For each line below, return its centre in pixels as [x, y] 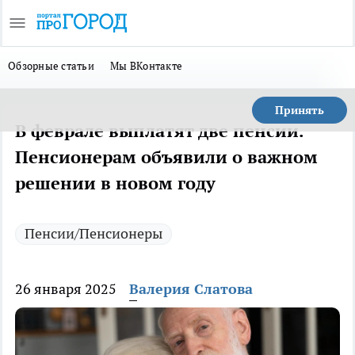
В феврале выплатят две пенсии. [159, 131]
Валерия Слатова [191, 289]
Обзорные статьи [52, 66]
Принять [300, 110]
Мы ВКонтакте [147, 66]
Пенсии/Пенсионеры [94, 233]
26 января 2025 [66, 289]
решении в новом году [115, 183]
